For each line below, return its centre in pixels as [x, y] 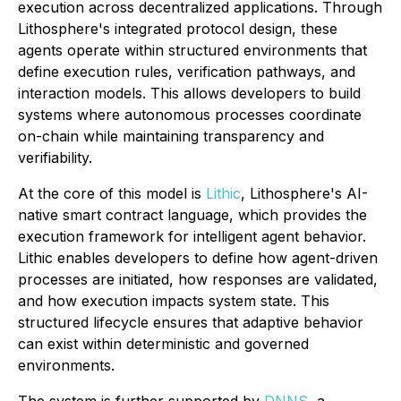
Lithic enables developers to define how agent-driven [198, 258]
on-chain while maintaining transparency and [171, 137]
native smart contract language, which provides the [192, 215]
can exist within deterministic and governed [163, 344]
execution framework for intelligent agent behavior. [192, 237]
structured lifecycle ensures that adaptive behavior [191, 323]
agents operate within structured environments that [192, 51]
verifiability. [55, 158]
